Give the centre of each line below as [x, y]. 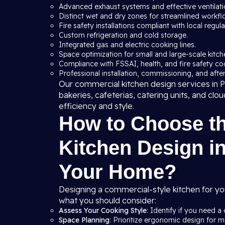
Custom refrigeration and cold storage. [123, 35]
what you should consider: [107, 200]
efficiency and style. [96, 106]
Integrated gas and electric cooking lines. [127, 45]
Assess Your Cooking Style [103, 210]
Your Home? [118, 172]
